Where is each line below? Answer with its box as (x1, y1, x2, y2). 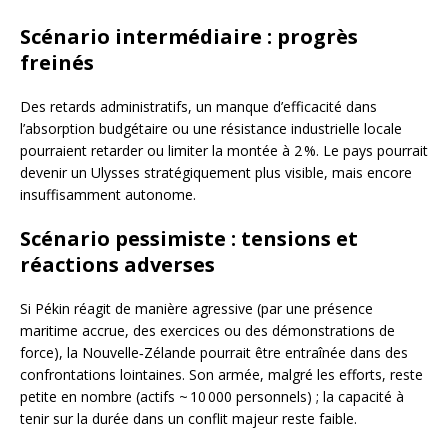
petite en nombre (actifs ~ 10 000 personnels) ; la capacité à (20, 387, 404, 407)
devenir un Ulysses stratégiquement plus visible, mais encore (20, 163, 412, 183)
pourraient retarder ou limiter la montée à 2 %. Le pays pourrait (20, 141, 428, 161)
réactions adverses (20, 251, 215, 279)
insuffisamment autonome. (20, 185, 196, 205)
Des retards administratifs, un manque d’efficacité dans (20, 97, 377, 117)
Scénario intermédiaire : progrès (20, 23, 358, 51)
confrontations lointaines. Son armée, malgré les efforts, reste (20, 365, 423, 385)
